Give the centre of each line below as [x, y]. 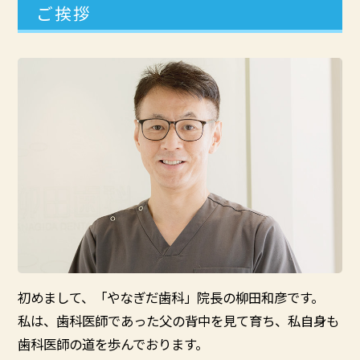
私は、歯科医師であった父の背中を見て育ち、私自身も [179, 321]
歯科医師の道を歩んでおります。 [113, 344]
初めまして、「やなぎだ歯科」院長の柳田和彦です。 [171, 297]
